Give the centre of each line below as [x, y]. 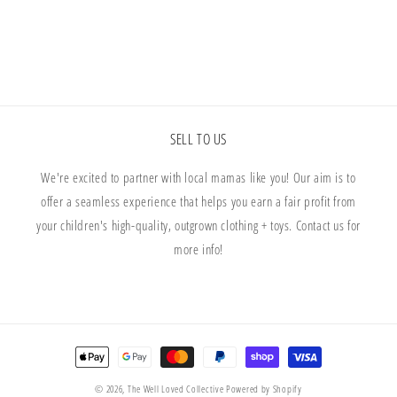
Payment [91, 349]
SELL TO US [198, 140]
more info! [198, 249]
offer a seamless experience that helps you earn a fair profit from [198, 202]
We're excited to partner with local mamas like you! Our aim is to [198, 178]
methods [91, 373]
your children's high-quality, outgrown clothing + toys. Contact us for [198, 226]
